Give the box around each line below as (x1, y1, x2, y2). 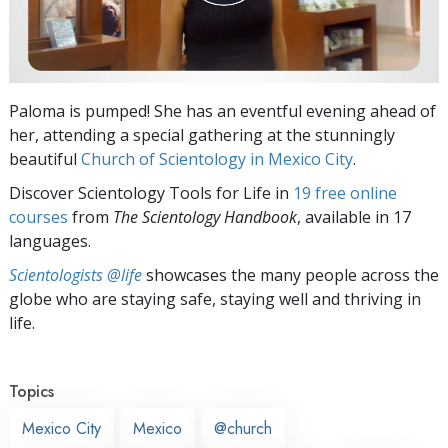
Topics (9, 379, 54, 403)
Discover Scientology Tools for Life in (9, 181, 293, 204)
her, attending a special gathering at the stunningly (9, 123, 395, 146)
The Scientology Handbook (113, 205, 297, 228)
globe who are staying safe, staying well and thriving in (9, 287, 421, 310)
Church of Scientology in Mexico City (81, 147, 353, 170)
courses (9, 205, 68, 228)
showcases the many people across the (142, 263, 439, 286)
